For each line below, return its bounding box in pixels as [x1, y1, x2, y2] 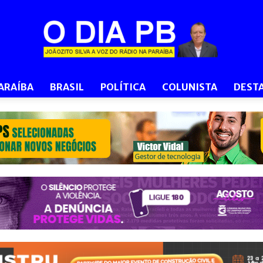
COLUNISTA [162, 81, 217, 93]
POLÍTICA [100, 81, 146, 93]
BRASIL [50, 81, 84, 93]
